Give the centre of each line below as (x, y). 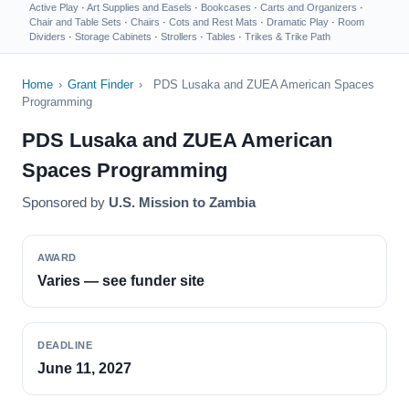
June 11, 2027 (84, 368)
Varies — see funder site (121, 281)
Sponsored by (65, 202)
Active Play (54, 7)
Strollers (179, 37)
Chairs (145, 22)
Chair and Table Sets (75, 22)
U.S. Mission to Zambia (182, 202)
